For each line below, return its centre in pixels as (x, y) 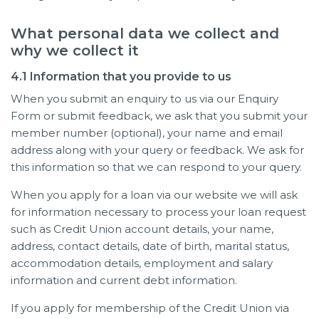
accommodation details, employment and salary (142, 263)
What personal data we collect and (145, 33)
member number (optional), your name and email (147, 132)
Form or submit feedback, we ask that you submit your (159, 115)
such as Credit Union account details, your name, (142, 229)
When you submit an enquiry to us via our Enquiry (145, 98)
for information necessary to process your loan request (158, 211)
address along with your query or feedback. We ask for (157, 150)
